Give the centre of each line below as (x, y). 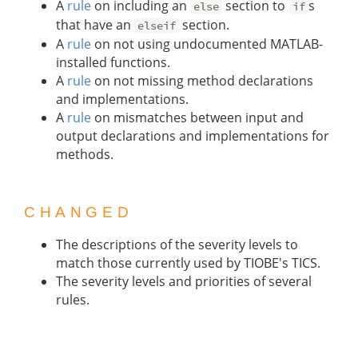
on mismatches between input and (197, 117)
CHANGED (79, 212)
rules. (73, 300)
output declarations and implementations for (193, 135)
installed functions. (113, 62)
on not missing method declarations (202, 80)
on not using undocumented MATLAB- (207, 44)
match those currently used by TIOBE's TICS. (188, 263)
